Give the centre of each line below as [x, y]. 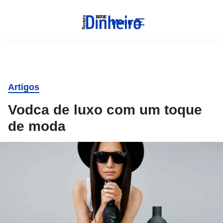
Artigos [24, 87]
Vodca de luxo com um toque [105, 110]
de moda [37, 126]
